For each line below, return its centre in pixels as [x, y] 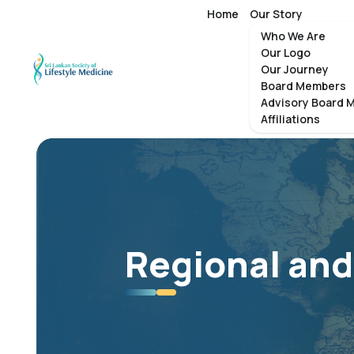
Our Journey [295, 69]
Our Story [276, 14]
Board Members [303, 86]
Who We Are [293, 36]
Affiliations [290, 119]
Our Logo [286, 53]
